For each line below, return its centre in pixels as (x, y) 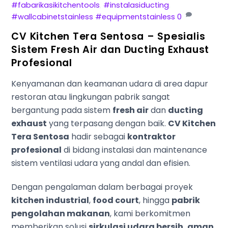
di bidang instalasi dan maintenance (135, 150)
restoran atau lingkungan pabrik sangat (91, 97)
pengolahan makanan (61, 214)
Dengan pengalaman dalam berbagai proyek (102, 187)
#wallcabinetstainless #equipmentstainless (93, 17)
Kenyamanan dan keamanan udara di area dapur (110, 84)
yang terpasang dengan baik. (108, 124)
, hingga (155, 201)
